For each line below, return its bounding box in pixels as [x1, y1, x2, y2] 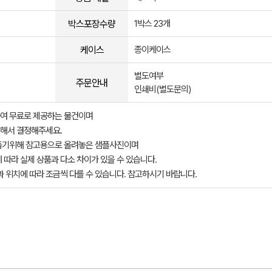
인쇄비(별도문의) [134, 84, 191, 95]
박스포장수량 [68, 18, 115, 30]
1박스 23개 [134, 18, 170, 29]
